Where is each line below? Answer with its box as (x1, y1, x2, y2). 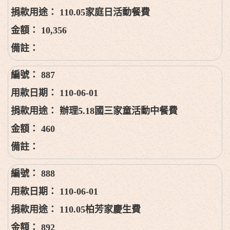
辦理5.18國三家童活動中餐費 (60, 105, 178, 116)
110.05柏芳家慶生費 (60, 204, 141, 215)
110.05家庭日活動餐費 (60, 7, 150, 17)
